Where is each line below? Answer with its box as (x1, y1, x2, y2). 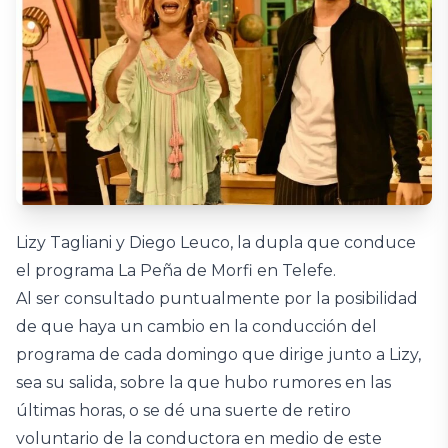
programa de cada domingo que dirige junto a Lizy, (16, 345, 421, 364)
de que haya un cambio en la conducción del (16, 317, 377, 336)
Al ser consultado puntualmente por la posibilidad (16, 289, 418, 308)
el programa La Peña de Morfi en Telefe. (16, 261, 336, 280)
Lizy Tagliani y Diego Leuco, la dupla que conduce (16, 233, 416, 252)
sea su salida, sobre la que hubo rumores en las (16, 373, 391, 392)
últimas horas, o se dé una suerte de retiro (16, 401, 351, 420)
